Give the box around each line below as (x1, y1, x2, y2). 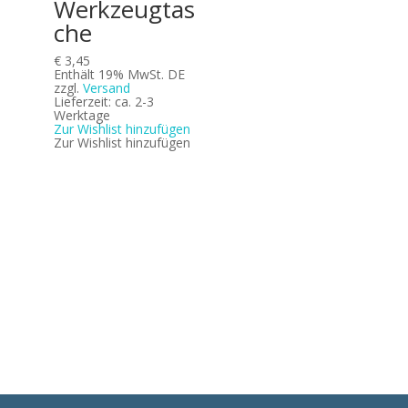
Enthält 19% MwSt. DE (53, 65, 185, 83)
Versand (82, 78, 130, 97)
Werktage (53, 106, 110, 124)
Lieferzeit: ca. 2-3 (53, 92, 154, 110)
